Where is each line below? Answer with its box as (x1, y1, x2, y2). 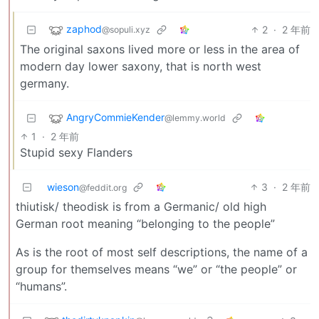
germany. (20, 75, 69, 90)
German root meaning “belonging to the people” (16, 216, 275, 231)
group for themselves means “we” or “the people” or (16, 261, 297, 276)
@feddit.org (79, 182, 127, 193)
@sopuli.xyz (102, 23, 150, 35)
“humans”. (16, 278, 67, 293)
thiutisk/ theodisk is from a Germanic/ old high (16, 199, 266, 214)
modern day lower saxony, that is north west (20, 58, 261, 73)
